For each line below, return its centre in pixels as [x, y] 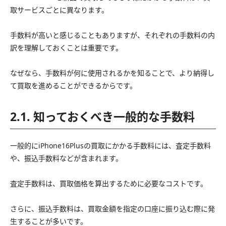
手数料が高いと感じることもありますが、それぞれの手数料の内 [112, 35]
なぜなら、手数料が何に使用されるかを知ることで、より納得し [112, 73]
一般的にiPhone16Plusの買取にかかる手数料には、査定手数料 [110, 145]
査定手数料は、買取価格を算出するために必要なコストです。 [109, 183]
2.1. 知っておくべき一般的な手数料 [102, 116]
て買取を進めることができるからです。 [73, 85]
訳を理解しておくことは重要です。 [66, 47]
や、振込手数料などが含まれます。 [66, 158]
